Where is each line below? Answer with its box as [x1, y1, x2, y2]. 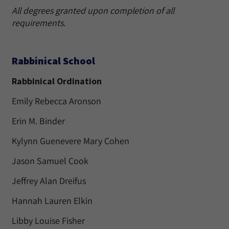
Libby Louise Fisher [12, 215, 85, 226]
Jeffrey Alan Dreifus [12, 175, 86, 187]
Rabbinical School [12, 54, 95, 67]
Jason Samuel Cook [12, 155, 88, 167]
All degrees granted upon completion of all [12, 5, 174, 16]
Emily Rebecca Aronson [12, 95, 101, 107]
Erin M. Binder [12, 115, 65, 127]
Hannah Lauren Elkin [12, 195, 93, 207]
